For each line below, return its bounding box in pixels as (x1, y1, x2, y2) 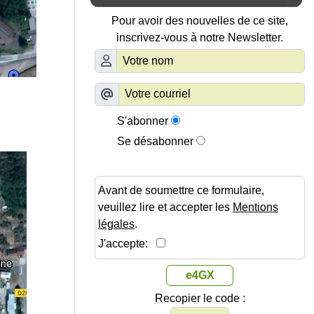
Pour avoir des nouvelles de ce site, (111, 15, 288, 27)
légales (98, 218, 135, 231)
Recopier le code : (154, 292, 245, 305)
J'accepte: (98, 238, 156, 250)
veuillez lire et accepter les (98, 201, 233, 214)
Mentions (233, 201, 278, 214)
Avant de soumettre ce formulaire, (98, 184, 264, 197)
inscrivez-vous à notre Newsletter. (116, 32, 283, 44)
